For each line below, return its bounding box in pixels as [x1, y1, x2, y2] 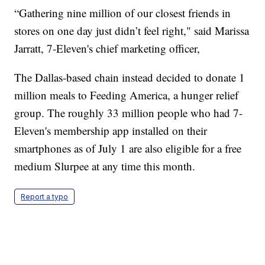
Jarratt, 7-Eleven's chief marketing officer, [14, 41, 201, 56]
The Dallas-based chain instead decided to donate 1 [14, 70, 245, 85]
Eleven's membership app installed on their [14, 123, 208, 138]
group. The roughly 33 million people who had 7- [14, 105, 243, 121]
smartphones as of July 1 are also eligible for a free [14, 141, 242, 156]
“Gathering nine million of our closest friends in [14, 5, 231, 21]
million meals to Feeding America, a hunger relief [14, 88, 239, 103]
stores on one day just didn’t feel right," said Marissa [14, 23, 250, 38]
